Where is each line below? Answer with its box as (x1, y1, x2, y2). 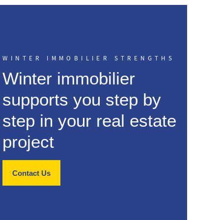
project (2, 132, 55, 151)
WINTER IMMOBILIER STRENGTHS (2, 55, 175, 62)
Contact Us (12, 168, 51, 177)
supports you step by (2, 90, 162, 109)
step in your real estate (2, 111, 177, 130)
